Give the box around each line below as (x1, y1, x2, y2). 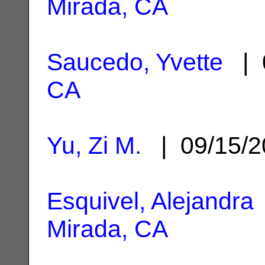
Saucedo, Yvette (47, 48, 223, 76)
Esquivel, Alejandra (47, 187, 254, 215)
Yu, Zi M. (47, 131, 141, 159)
